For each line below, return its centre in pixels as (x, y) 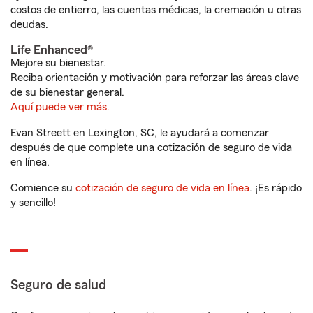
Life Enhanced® (52, 50)
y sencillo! (33, 203)
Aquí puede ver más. (60, 107)
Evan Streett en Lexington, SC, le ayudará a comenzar (140, 133)
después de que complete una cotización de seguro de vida (151, 147)
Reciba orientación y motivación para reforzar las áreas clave (155, 78)
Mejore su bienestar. (58, 63)
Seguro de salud (58, 285)
